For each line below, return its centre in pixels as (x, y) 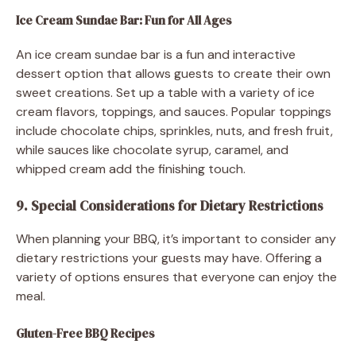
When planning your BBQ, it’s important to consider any (176, 238)
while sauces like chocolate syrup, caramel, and (152, 149)
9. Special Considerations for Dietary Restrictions (170, 205)
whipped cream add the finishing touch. (131, 168)
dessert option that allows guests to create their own (173, 73)
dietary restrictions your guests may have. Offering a (169, 257)
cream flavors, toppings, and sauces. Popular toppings (174, 111)
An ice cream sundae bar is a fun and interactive (156, 54)
